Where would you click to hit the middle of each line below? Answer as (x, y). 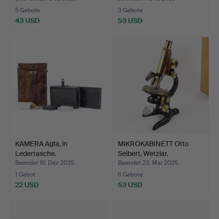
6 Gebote (130, 174)
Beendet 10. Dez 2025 (45, 163)
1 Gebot (25, 174)
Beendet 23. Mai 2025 (148, 163)
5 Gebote (28, 10)
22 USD (27, 185)
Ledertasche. (36, 153)
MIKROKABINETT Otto (153, 143)
